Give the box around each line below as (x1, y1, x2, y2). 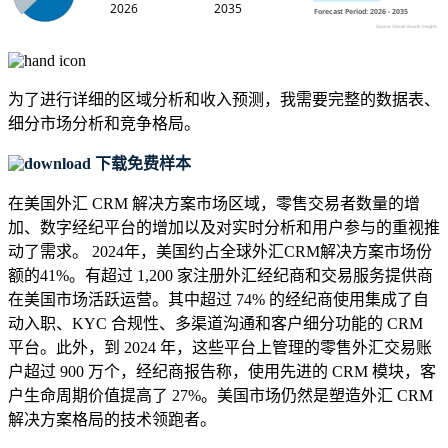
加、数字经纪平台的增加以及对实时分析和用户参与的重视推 (8, 219, 440, 237)
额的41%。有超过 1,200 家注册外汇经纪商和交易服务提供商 (8, 267, 433, 285)
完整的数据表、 (328, 91, 440, 109)
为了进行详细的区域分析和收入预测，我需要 (8, 91, 328, 109)
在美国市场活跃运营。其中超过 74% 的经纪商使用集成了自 (8, 291, 429, 309)
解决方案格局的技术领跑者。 (8, 411, 216, 429)
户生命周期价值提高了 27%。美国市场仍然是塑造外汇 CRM (8, 387, 433, 405)
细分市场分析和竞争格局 (8, 115, 184, 133)
